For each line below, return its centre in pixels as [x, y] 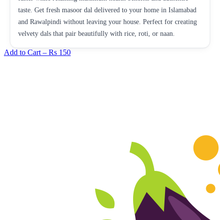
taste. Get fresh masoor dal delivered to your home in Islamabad [107, 10]
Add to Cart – [26, 52]
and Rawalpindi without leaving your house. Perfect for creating [108, 22]
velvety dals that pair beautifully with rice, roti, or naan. [96, 33]
